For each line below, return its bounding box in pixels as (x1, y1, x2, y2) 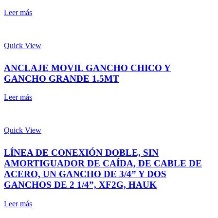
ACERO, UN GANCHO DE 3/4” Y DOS (4, 168, 166, 179)
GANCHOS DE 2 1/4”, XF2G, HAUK (4, 179, 157, 190)
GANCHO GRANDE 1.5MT (4, 73, 119, 84)
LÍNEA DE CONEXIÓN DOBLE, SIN (4, 147, 159, 158)
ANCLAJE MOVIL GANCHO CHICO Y (4, 62, 171, 73)
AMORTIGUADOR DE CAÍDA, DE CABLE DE (4, 158, 202, 168)
